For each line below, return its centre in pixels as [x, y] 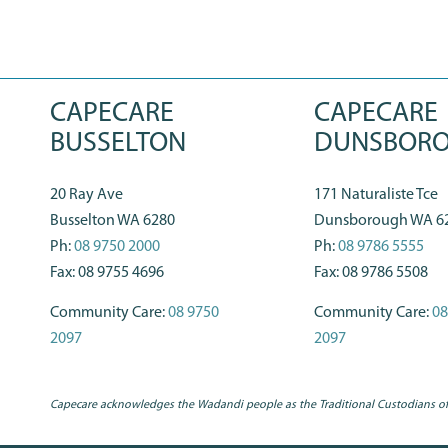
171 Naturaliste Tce [375, 195]
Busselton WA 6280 [112, 221]
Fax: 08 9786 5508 [370, 273]
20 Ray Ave [86, 195]
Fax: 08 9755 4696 [107, 273]
